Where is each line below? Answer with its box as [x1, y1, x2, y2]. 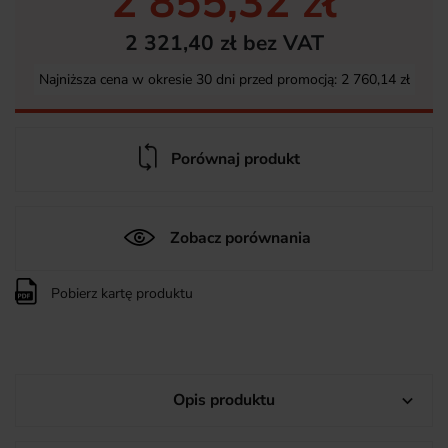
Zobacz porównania [169, 227, 311, 250]
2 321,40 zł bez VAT [124, 29, 324, 58]
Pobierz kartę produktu [47, 284, 193, 304]
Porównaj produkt [170, 148, 300, 171]
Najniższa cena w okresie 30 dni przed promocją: [38, 70, 341, 90]
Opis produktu [173, 389, 275, 412]
